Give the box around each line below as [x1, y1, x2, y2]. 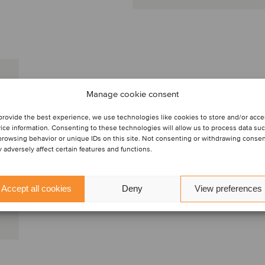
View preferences [194, 183, 262, 193]
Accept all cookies [1, 183, 72, 193]
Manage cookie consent [86, 88, 179, 99]
